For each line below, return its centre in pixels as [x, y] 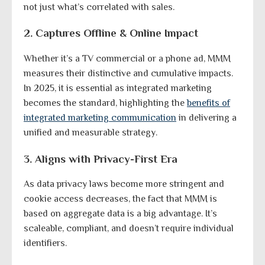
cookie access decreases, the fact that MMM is [120, 199]
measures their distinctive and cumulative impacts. [128, 73]
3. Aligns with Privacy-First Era [101, 159]
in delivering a [206, 117]
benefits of [209, 103]
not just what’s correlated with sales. [99, 7]
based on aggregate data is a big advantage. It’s [120, 214]
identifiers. [45, 243]
